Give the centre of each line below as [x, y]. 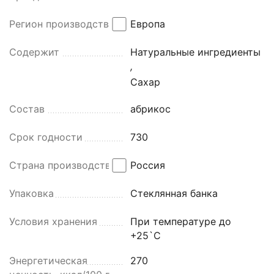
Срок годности [46, 137]
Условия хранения [53, 221]
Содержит [34, 52]
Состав [27, 109]
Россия [148, 165]
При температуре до [181, 221]
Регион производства [62, 24]
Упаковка [31, 193]
